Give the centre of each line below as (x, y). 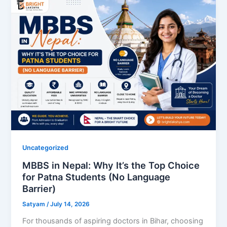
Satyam (35, 204)
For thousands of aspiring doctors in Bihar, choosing (113, 221)
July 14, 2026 (70, 204)
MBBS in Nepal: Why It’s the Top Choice (111, 165)
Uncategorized (46, 148)
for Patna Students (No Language (97, 177)
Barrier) (39, 188)
